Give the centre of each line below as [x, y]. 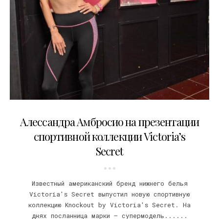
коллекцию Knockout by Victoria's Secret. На [109, 205]
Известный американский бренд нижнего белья [109, 183]
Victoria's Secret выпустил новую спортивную [109, 194]
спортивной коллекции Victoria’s [109, 136]
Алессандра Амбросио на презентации [109, 121]
